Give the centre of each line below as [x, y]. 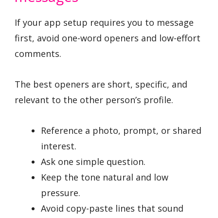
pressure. [61, 192]
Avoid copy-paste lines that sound [112, 208]
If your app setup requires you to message [104, 23]
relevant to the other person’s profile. [94, 100]
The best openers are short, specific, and [101, 84]
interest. [59, 146]
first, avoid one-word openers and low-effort [108, 38]
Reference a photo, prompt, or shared [121, 130]
